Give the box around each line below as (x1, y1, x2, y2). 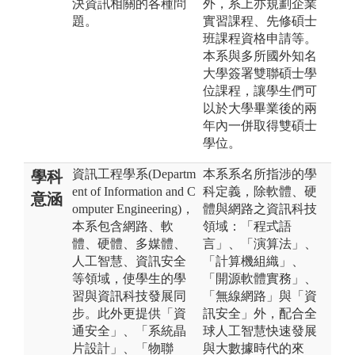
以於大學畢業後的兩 (203, 101, 317, 115)
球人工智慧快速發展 (203, 323, 317, 338)
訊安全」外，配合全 (203, 306, 317, 320)
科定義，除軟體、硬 (203, 184, 317, 198)
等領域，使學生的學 (72, 271, 186, 285)
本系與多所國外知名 (203, 48, 317, 63)
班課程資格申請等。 (203, 31, 317, 45)
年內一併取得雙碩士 (203, 118, 317, 132)
